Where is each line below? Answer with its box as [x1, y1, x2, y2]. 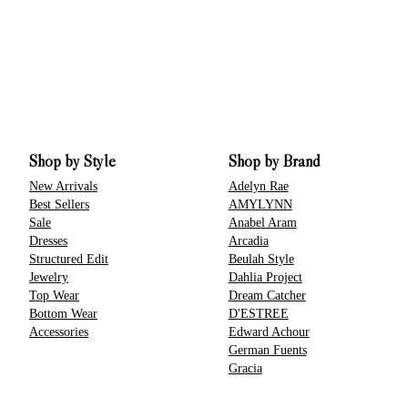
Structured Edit [29, 250, 108, 266]
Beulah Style [228, 250, 294, 266]
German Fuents [228, 342, 307, 357]
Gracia [228, 360, 262, 375]
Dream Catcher [228, 287, 306, 302]
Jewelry [29, 269, 68, 284]
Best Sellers [29, 196, 89, 211]
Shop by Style [29, 150, 116, 171]
